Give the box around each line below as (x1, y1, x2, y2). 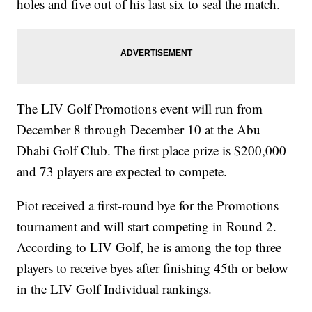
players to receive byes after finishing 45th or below (17, 259, 289, 277)
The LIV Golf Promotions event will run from (17, 100, 263, 118)
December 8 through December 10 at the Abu (17, 120, 261, 139)
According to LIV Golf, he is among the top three (17, 238, 282, 256)
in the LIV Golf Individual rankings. (17, 280, 212, 298)
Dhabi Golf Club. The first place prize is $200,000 (17, 141, 287, 159)
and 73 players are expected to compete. (17, 162, 232, 180)
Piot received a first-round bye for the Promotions (17, 196, 279, 214)
